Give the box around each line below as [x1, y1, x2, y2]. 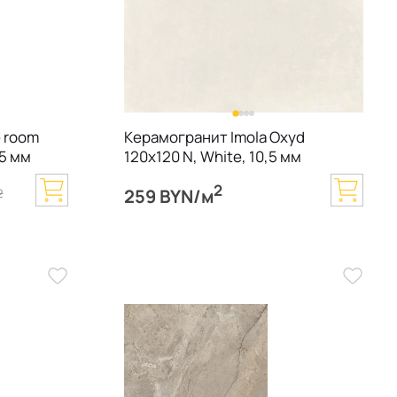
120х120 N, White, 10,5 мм [123, 146, 301, 167]
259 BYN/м [123, 183, 214, 208]
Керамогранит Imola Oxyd [123, 127, 305, 148]
